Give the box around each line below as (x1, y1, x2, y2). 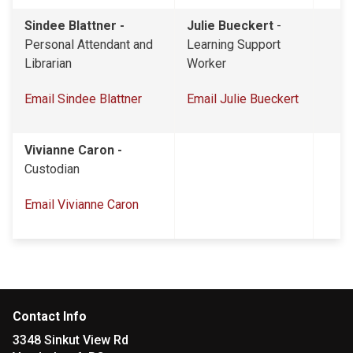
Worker (187, 56, 226, 71)
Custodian (24, 162, 80, 176)
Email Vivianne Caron (24, 197, 139, 212)
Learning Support (187, 37, 281, 52)
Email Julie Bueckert (187, 91, 299, 106)
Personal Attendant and (24, 37, 153, 52)
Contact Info (13, 309, 87, 324)
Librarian (24, 56, 72, 71)
